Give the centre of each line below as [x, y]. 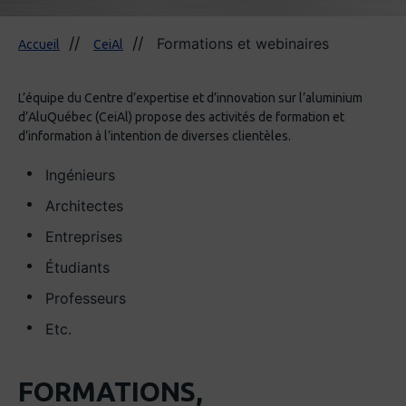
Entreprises [84, 237]
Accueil [39, 45]
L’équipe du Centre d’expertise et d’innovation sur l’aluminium [190, 98]
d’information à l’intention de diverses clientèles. [155, 136]
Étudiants [77, 268]
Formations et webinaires [243, 44]
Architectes [84, 206]
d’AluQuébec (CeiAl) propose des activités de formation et [181, 117]
